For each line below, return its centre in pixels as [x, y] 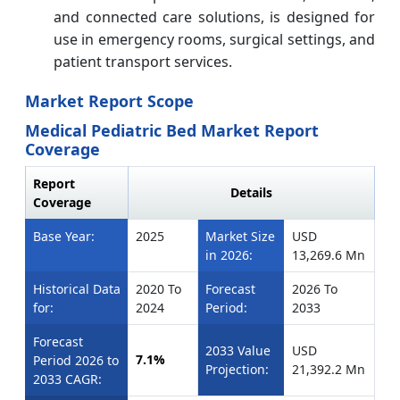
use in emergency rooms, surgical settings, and [214, 40]
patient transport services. [143, 62]
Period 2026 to [76, 361]
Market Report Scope [109, 101]
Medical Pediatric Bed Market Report [172, 131]
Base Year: [64, 237]
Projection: [237, 370]
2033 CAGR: [67, 379]
